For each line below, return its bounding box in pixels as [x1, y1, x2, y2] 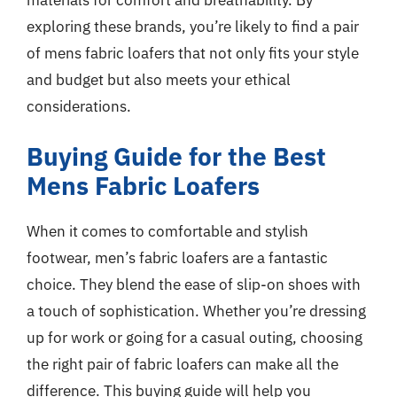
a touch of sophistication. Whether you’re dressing [27, 301, 366, 321]
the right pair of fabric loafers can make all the [27, 354, 339, 374]
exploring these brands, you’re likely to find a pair [27, 16, 359, 36]
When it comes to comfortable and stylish [27, 222, 308, 241]
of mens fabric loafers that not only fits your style [27, 43, 359, 63]
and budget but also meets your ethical [27, 69, 291, 90]
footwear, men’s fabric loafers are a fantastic [27, 248, 328, 268]
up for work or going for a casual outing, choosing [27, 328, 362, 347]
